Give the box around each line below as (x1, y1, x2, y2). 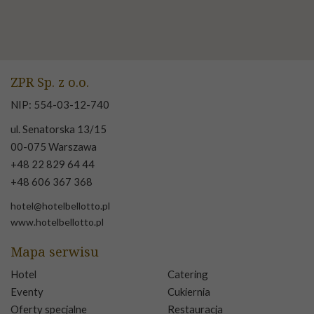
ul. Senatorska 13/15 (11, 123, 107, 136)
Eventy (11, 285, 43, 299)
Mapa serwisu (11, 243, 99, 261)
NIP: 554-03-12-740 (11, 98, 109, 111)
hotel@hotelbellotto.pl (11, 200, 110, 212)
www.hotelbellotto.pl (11, 216, 104, 228)
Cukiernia (168, 285, 210, 299)
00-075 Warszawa (11, 140, 97, 153)
